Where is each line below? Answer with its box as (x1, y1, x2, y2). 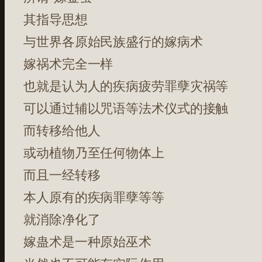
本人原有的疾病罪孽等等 (23, 188, 164, 206)
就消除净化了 (23, 211, 101, 228)
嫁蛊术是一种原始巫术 (23, 233, 151, 250)
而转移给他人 (23, 122, 101, 139)
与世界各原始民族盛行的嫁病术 (23, 33, 203, 50)
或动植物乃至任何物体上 (23, 144, 164, 161)
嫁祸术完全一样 (23, 55, 113, 73)
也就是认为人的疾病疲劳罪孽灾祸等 (23, 77, 229, 95)
